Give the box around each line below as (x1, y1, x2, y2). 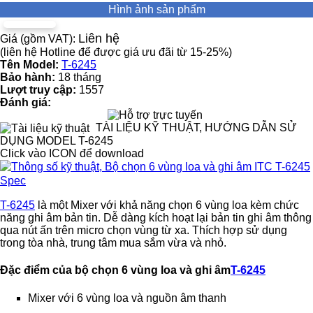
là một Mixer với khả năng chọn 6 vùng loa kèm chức (35, 199, 299, 212)
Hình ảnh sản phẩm (108, 3, 205, 16)
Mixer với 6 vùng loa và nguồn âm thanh (28, 291, 226, 304)
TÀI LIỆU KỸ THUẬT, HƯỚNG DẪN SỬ (96, 122, 297, 134)
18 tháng (58, 71, 101, 84)
